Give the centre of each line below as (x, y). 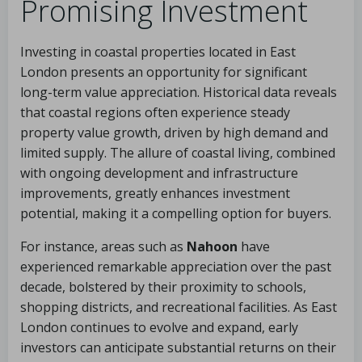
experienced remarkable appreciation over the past (176, 267)
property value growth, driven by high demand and (174, 133)
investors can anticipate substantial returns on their (178, 347)
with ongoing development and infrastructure (159, 173)
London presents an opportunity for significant (164, 72)
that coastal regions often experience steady (155, 112)
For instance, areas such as (103, 246)
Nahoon (212, 246)
